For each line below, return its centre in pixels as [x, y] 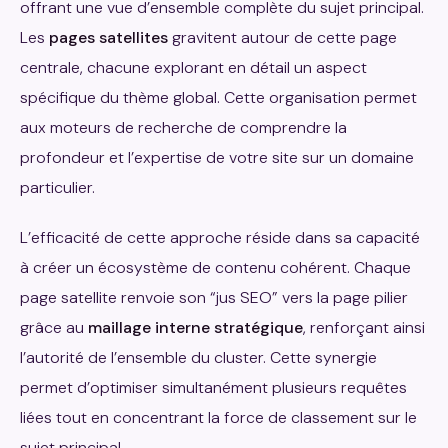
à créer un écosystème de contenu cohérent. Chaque [215, 268]
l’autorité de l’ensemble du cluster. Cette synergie [198, 358]
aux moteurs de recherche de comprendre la [183, 128]
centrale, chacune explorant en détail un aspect [193, 68]
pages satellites [108, 38]
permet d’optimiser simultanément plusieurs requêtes [213, 388]
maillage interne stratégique [195, 328]
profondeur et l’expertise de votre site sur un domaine [217, 158]
